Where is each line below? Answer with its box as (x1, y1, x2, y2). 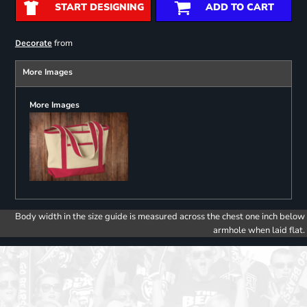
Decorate (14, 38, 52, 49)
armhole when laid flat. (213, 224, 305, 237)
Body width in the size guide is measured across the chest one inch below (15, 210, 305, 223)
